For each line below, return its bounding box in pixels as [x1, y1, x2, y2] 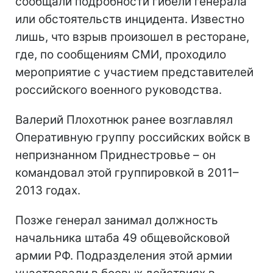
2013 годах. [15, 183, 80, 197]
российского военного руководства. [15, 82, 222, 97]
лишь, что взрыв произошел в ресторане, [15, 29, 249, 44]
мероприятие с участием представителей [15, 65, 253, 79]
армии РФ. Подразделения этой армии [15, 248, 232, 263]
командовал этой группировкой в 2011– [15, 165, 239, 180]
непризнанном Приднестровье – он [15, 147, 216, 162]
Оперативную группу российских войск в [15, 130, 250, 144]
